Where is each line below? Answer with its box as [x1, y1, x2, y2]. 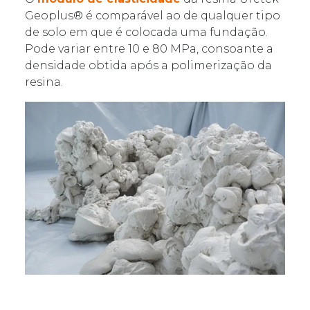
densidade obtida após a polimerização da [25, 58, 272, 72]
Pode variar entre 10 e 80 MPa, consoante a [25, 42, 273, 55]
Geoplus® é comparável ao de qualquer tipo [25, 8, 280, 22]
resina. [25, 75, 63, 89]
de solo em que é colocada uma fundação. [25, 25, 268, 39]
